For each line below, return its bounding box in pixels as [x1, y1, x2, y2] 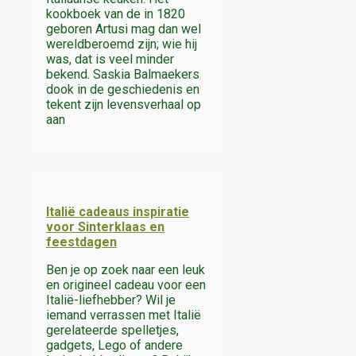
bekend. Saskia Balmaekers [46, 66, 199, 82]
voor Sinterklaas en [46, 219, 164, 234]
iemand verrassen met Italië [46, 307, 201, 323]
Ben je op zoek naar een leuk [46, 261, 205, 277]
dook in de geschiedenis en [46, 81, 199, 97]
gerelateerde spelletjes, [46, 322, 179, 338]
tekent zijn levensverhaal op [46, 96, 201, 112]
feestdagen [46, 234, 117, 250]
